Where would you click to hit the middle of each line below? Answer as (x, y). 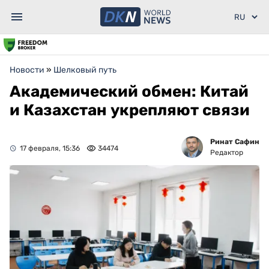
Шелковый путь (85, 70)
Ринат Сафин (235, 142)
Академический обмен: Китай (129, 92)
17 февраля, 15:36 (50, 148)
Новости (27, 70)
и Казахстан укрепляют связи (130, 110)
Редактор (227, 153)
